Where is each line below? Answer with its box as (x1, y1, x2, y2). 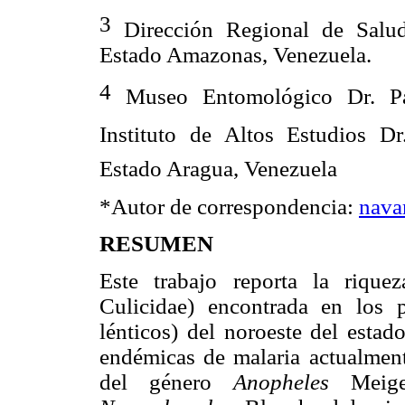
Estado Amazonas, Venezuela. (99, 42, 372, 67)
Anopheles (233, 369, 352, 394)
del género (99, 369, 234, 394)
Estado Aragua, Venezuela (99, 156, 337, 182)
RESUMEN (99, 231, 213, 256)
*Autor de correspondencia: (99, 193, 359, 219)
